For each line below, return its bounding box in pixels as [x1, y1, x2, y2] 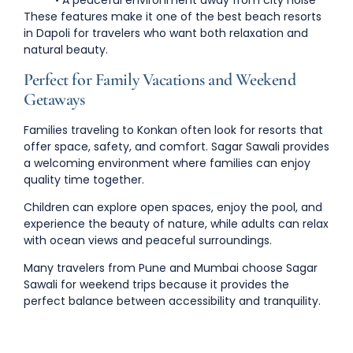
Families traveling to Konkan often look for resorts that [24, 121, 323, 138]
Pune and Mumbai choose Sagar [139, 260, 318, 277]
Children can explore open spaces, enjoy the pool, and [24, 199, 322, 216]
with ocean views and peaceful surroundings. [24, 232, 272, 249]
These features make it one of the [24, 9, 217, 25]
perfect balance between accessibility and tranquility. [24, 293, 321, 310]
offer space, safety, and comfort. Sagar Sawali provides [24, 138, 329, 154]
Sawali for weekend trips [24, 277, 156, 293]
